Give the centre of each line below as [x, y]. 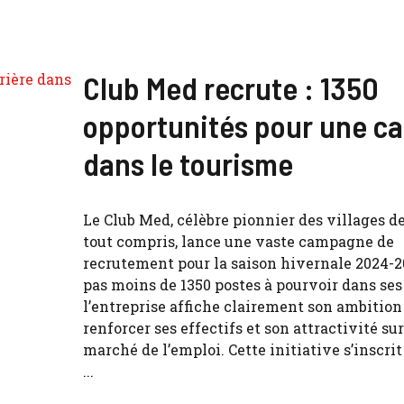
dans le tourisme [188, 163]
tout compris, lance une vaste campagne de [239, 241]
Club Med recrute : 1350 [231, 87]
